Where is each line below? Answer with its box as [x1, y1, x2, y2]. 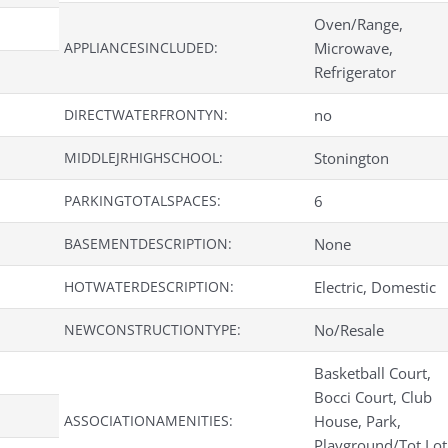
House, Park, [314, 411, 401, 432]
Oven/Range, [314, 14, 403, 35]
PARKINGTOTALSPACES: [64, 191, 221, 211]
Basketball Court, [314, 363, 431, 384]
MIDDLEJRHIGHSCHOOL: [64, 148, 223, 168]
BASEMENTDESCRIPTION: [64, 234, 232, 254]
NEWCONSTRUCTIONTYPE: [64, 320, 241, 340]
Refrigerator [314, 62, 396, 83]
